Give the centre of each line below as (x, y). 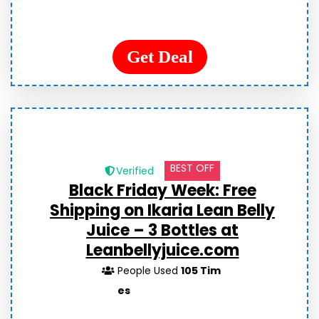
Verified (135, 171)
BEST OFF (192, 168)
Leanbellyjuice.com (162, 250)
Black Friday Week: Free (162, 190)
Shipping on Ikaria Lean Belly (162, 210)
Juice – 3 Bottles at (162, 230)
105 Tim (201, 271)
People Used (150, 271)
